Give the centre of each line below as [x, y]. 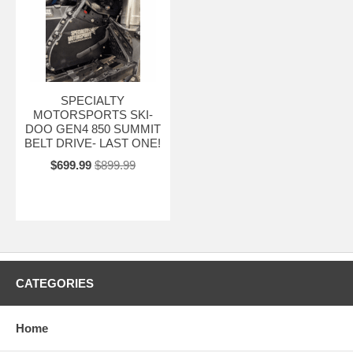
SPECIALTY [93, 100]
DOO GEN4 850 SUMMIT [93, 128]
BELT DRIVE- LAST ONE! [93, 143]
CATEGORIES [55, 283]
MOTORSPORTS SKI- [93, 114]
